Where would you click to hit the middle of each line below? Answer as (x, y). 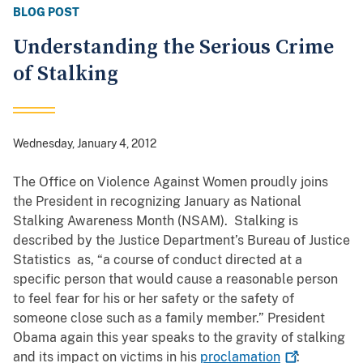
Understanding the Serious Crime (173, 48)
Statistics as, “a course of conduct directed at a (158, 260)
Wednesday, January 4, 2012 (85, 144)
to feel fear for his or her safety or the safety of (154, 299)
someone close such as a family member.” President (169, 318)
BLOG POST (46, 13)
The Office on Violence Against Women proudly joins (171, 182)
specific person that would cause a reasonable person (175, 280)
